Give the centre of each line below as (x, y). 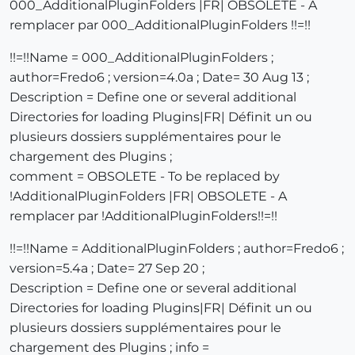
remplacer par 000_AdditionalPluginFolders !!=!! (160, 25)
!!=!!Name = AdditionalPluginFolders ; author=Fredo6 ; (177, 249)
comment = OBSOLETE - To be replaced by (145, 177)
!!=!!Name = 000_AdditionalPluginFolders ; (141, 58)
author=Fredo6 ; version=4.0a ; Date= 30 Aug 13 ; (159, 78)
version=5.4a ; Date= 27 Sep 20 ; (107, 269)
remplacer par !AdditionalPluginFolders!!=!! (143, 216)
